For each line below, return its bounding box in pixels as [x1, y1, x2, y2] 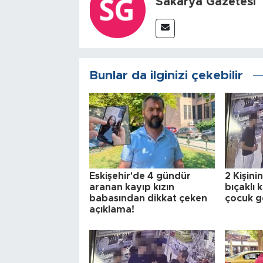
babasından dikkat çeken [89, 193, 207, 203]
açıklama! [89, 204, 134, 214]
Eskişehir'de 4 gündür [89, 171, 191, 181]
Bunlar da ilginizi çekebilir [89, 69, 243, 82]
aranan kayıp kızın [89, 182, 174, 192]
